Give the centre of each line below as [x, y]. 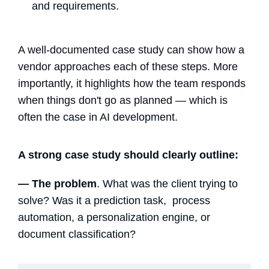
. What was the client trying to [167, 183]
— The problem [57, 183]
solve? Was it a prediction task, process [114, 200]
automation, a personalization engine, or [114, 217]
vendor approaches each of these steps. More [128, 66]
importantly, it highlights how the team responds [132, 83]
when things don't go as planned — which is [123, 100]
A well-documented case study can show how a [131, 50]
